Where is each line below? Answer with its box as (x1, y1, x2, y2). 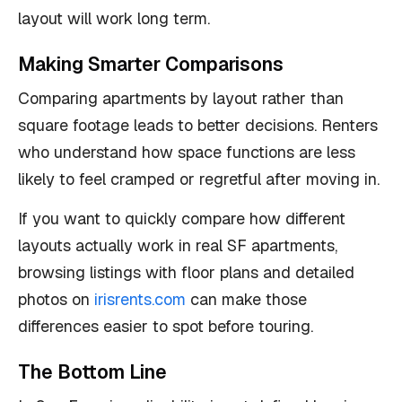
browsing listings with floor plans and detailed (18, 262, 354, 283)
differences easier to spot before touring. (18, 316, 313, 336)
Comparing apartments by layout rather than (18, 88, 344, 109)
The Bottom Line (18, 360, 167, 384)
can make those (186, 289, 307, 310)
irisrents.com (94, 289, 186, 310)
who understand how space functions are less (18, 142, 355, 162)
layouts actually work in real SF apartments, (18, 235, 337, 256)
